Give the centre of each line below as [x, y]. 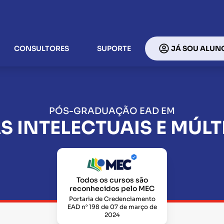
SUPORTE [114, 48]
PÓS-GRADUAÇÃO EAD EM [112, 111]
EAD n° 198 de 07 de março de [112, 207]
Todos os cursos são [112, 180]
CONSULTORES [41, 48]
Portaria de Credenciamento [112, 199]
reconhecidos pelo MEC [112, 188]
